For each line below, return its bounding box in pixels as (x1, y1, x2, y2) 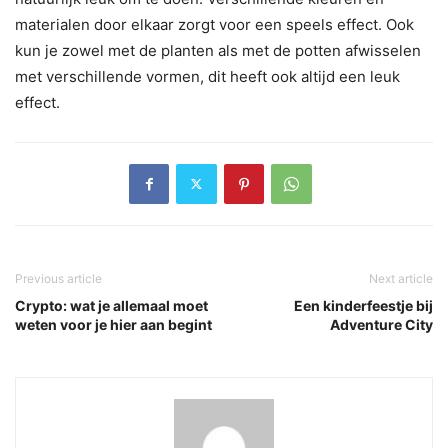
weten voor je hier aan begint (15, 315, 212, 333)
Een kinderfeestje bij (294, 296, 433, 314)
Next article (369, 270, 433, 286)
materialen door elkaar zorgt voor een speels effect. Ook (15, 14, 414, 34)
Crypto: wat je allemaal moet (15, 296, 208, 314)
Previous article (15, 270, 102, 286)
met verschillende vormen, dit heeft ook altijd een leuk (15, 66, 400, 86)
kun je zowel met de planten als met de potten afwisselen (15, 40, 421, 60)
